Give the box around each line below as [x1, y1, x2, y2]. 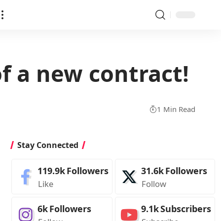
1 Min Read [157, 104, 195, 114]
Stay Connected [17, 140, 78, 150]
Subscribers [160, 203, 211, 215]
